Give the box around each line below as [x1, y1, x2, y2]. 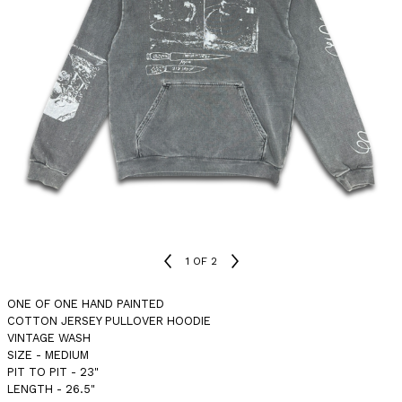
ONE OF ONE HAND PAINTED [7, 297, 164, 310]
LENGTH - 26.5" [7, 382, 95, 396]
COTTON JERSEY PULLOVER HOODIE [7, 314, 211, 328]
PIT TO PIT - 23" [7, 365, 99, 379]
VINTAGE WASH [7, 331, 91, 345]
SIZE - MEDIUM [7, 348, 89, 362]
